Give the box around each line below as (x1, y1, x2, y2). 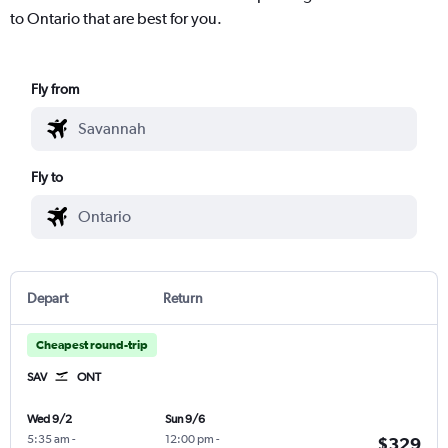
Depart (27, 289, 68, 306)
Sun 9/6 (164, 411, 205, 426)
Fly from (31, 80, 80, 97)
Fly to (31, 168, 64, 185)
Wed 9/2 (27, 411, 72, 426)
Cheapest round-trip (36, 337, 148, 352)
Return (162, 289, 203, 306)
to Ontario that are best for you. (10, 8, 222, 28)
